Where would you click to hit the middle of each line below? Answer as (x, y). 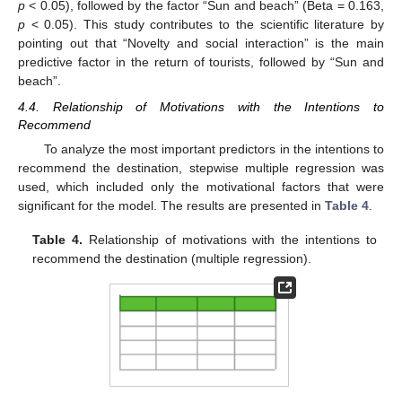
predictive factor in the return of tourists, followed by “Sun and (201, 62)
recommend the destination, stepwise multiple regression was (201, 167)
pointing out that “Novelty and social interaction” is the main (201, 44)
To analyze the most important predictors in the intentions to (214, 149)
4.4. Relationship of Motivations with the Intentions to (201, 106)
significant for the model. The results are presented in (171, 205)
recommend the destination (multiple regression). (172, 258)
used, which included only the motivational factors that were (201, 186)
